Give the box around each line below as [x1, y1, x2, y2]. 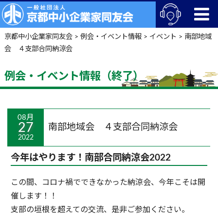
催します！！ [10, 192, 57, 200]
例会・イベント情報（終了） [4, 71, 144, 82]
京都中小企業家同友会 [4, 33, 73, 40]
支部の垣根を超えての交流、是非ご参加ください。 [10, 205, 189, 214]
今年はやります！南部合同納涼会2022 [10, 153, 171, 163]
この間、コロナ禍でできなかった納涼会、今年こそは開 [10, 178, 205, 186]
